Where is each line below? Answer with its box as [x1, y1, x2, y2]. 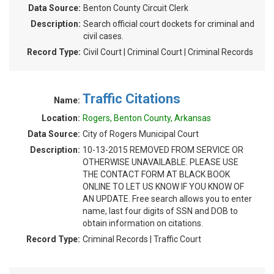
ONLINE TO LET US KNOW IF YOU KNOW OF [83, 182, 244, 191]
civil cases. [83, 31, 124, 41]
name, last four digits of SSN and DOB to [83, 206, 238, 216]
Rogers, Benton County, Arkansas [83, 113, 211, 123]
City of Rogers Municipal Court [83, 129, 199, 139]
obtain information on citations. [83, 218, 203, 228]
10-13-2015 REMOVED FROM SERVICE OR [83, 145, 243, 155]
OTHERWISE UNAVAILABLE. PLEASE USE [83, 157, 239, 167]
